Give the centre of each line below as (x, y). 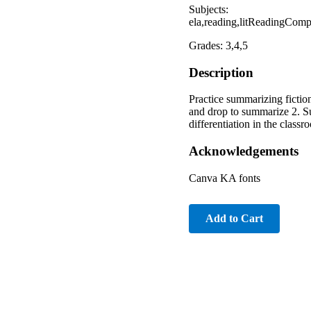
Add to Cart (234, 218)
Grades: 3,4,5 (218, 45)
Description (221, 72)
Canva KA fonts (225, 178)
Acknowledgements (244, 151)
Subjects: (209, 9)
